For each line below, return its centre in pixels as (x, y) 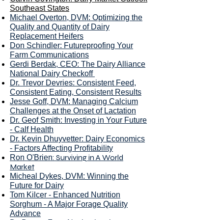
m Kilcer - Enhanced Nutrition (69, 195)
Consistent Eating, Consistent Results (76, 92)
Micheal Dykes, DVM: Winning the (69, 176)
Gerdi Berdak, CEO (43, 64)
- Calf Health (32, 129)
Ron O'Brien (31, 157)
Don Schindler (35, 45)
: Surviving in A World (88, 157)
